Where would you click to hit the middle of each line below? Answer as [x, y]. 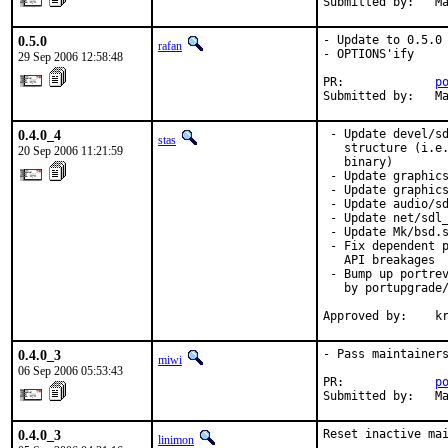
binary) [358, 162]
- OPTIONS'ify [368, 54]
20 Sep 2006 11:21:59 [70, 151]
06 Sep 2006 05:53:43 [70, 371]
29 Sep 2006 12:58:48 [70, 57]
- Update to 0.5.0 [382, 40]
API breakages [379, 260]
